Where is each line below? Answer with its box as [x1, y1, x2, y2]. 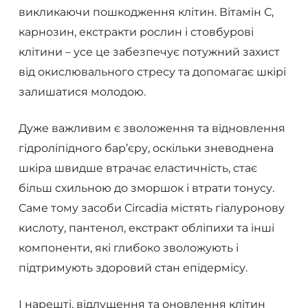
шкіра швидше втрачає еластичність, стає [18, 161, 257, 175]
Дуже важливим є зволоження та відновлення [18, 121, 285, 135]
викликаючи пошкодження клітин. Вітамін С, [18, 5, 274, 19]
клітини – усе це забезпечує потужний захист [18, 45, 280, 58]
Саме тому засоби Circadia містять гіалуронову [18, 201, 285, 214]
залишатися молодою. [18, 85, 146, 98]
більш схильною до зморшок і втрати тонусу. [18, 181, 274, 195]
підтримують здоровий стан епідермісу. [18, 261, 247, 274]
